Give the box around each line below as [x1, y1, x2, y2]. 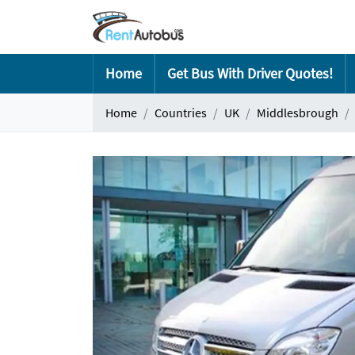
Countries [155, 105, 207, 120]
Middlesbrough [257, 105, 338, 120]
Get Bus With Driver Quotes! [167, 64, 333, 82]
